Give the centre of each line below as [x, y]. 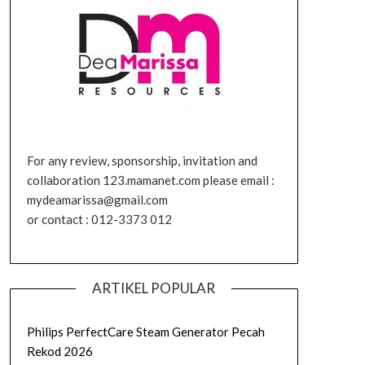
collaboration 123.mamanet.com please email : [150, 180]
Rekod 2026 [59, 351]
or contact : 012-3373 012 [99, 219]
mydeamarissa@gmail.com [97, 199]
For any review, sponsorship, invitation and [142, 160]
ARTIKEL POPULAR [154, 288]
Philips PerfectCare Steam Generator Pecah [145, 332]
